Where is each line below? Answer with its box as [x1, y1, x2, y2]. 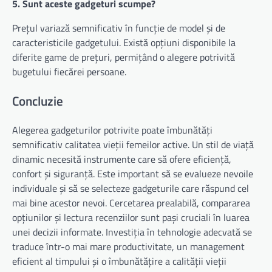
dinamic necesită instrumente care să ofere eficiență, [12, 152, 231, 167]
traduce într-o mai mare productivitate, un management [12, 239, 245, 254]
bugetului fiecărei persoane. [12, 64, 126, 79]
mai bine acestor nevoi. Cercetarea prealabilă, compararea [12, 195, 250, 211]
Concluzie [12, 90, 63, 110]
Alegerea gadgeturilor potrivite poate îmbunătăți [12, 123, 212, 138]
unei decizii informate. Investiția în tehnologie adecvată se [12, 225, 252, 240]
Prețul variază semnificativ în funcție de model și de [12, 20, 225, 35]
